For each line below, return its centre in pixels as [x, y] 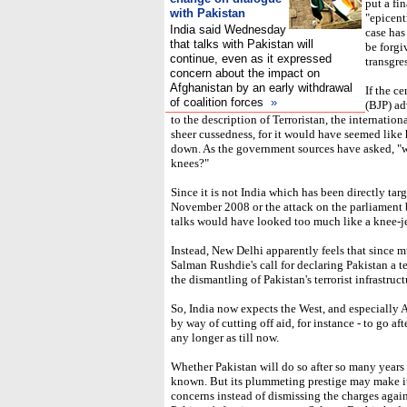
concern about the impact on [245, 73]
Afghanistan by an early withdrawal [261, 88]
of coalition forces [218, 102]
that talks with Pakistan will [242, 44]
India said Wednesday [228, 30]
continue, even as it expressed [251, 59]
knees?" [190, 163]
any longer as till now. [225, 338]
